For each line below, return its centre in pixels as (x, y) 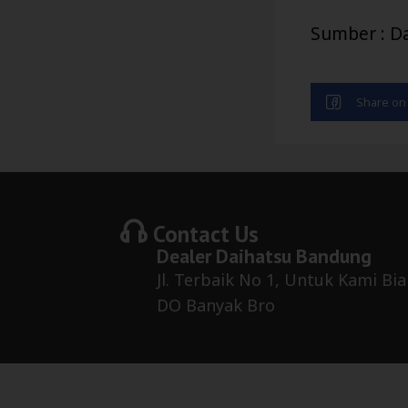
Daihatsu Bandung (294, 255)
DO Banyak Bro (216, 305)
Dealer (186, 255)
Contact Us (203, 233)
